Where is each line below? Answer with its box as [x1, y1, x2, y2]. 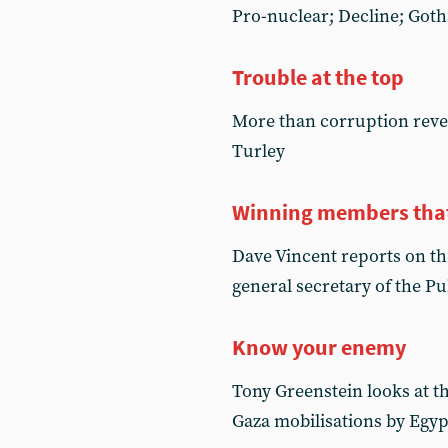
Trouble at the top [232, 63, 404, 91]
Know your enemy [232, 333, 406, 361]
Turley [232, 140, 285, 163]
